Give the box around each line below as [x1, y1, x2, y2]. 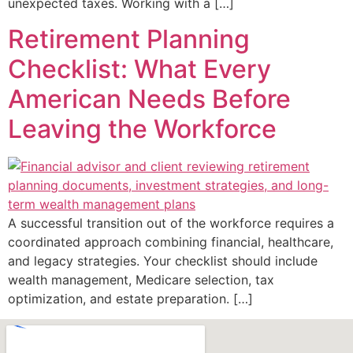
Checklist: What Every [8, 53, 271, 84]
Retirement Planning [8, 23, 250, 54]
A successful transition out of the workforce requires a [8, 214, 334, 231]
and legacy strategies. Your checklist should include [8, 252, 318, 269]
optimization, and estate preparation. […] [8, 290, 253, 307]
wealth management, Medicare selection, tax [8, 271, 274, 288]
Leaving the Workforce [8, 113, 277, 144]
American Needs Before [8, 83, 291, 114]
